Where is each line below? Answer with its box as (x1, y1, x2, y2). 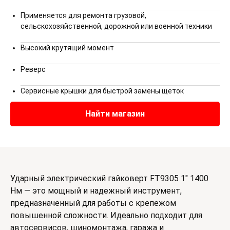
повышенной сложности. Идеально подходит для (10, 210, 202, 220)
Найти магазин (85, 109, 145, 119)
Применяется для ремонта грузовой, (21, 11, 146, 20)
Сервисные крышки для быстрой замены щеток (21, 87, 184, 95)
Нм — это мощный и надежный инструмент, (10, 186, 182, 196)
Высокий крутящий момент (21, 44, 114, 52)
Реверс (21, 65, 46, 73)
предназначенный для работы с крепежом (10, 198, 176, 208)
